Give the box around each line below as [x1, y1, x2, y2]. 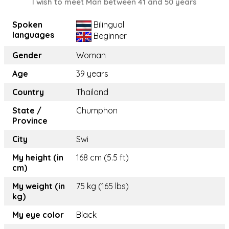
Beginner [91, 31, 127, 41]
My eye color [12, 210, 64, 220]
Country [12, 87, 44, 98]
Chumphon [76, 105, 118, 116]
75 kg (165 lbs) [76, 181, 129, 192]
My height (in [12, 152, 63, 163]
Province [12, 116, 48, 126]
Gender [12, 50, 42, 61]
